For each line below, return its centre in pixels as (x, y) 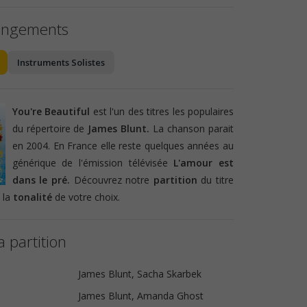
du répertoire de (50, 129)
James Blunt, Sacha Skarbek (139, 274)
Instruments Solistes (61, 63)
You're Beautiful (51, 112)
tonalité (32, 197)
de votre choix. (86, 197)
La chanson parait (193, 129)
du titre (216, 180)
